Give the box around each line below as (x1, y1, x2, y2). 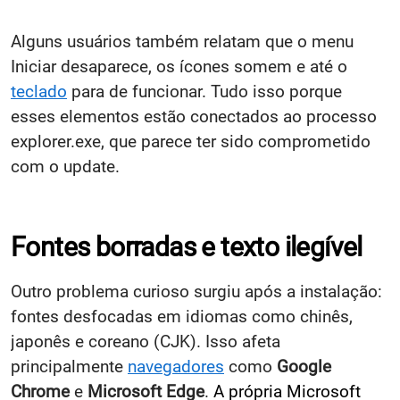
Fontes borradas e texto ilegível (11, 231, 362, 263)
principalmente (11, 356, 128, 378)
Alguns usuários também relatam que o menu (11, 31, 354, 53)
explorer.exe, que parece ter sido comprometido (11, 131, 371, 153)
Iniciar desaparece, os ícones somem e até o (11, 56, 347, 78)
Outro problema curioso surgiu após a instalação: (11, 281, 382, 303)
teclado (11, 81, 67, 103)
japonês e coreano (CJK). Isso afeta (11, 331, 280, 353)
